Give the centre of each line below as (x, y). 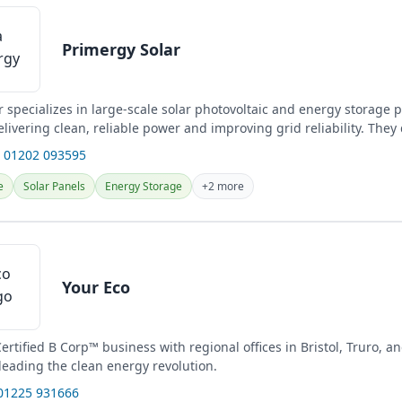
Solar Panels (54, 186)
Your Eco (96, 287)
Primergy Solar (121, 49)
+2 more (223, 186)
